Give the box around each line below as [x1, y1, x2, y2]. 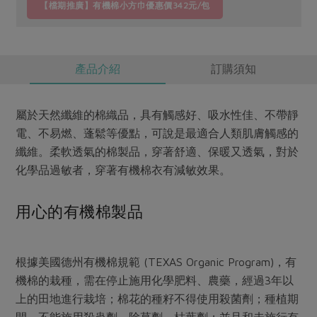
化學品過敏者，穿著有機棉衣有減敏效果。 [16, 163, 231, 176]
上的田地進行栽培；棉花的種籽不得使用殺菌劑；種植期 [16, 292, 299, 305]
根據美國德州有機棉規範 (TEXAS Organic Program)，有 [16, 255, 297, 268]
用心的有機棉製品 [16, 202, 144, 221]
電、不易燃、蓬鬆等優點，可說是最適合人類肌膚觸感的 [16, 126, 299, 139]
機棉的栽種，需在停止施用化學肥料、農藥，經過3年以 [16, 273, 294, 287]
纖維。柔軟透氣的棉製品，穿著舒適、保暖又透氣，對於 [16, 144, 299, 158]
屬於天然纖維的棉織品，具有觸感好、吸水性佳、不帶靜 [16, 108, 299, 121]
